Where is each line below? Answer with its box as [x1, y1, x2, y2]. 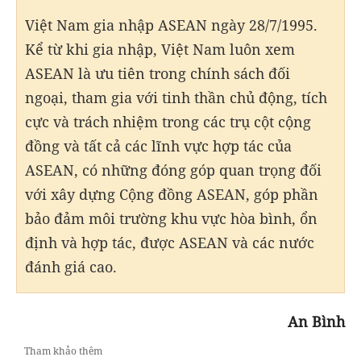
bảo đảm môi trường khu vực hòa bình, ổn [25, 208, 317, 228]
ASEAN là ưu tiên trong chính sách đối [25, 63, 290, 83]
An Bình [288, 311, 345, 331]
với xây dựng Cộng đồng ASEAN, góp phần [25, 184, 318, 204]
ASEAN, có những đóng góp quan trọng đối [25, 160, 322, 180]
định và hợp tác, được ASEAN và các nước [25, 232, 314, 252]
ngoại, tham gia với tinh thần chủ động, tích [25, 87, 327, 107]
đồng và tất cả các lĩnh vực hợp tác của [25, 135, 292, 156]
